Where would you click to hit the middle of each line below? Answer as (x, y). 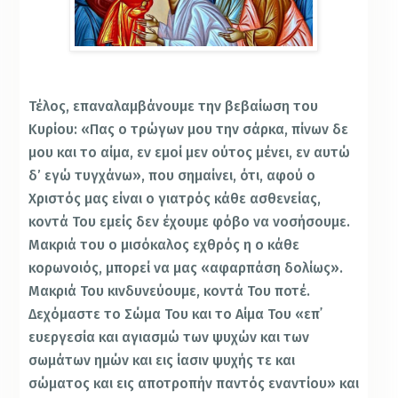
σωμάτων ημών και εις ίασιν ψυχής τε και (162, 361)
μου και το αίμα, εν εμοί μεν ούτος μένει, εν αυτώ (190, 153)
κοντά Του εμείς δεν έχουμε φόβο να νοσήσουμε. (190, 222)
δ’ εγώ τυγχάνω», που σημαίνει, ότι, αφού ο (172, 176)
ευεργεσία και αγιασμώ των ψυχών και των (169, 338)
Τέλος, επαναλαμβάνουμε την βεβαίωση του (174, 107)
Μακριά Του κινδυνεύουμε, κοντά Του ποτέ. (170, 291)
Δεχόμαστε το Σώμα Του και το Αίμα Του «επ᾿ (175, 314)
